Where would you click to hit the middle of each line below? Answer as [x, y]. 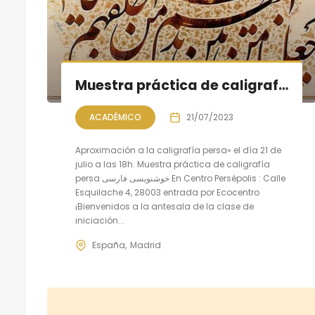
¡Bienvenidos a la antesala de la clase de [165, 206]
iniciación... [100, 220]
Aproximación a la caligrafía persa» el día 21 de [178, 150]
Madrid [146, 245]
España [109, 245]
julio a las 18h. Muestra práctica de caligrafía [173, 164]
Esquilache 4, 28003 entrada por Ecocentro [167, 192]
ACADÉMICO [115, 117]
